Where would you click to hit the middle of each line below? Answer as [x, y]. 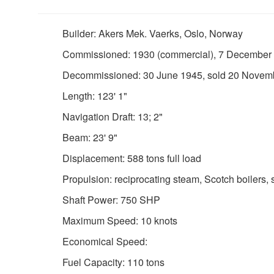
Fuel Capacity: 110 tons [113, 262]
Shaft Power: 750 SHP [111, 200]
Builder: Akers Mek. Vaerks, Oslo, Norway [153, 33]
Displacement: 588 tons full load [132, 158]
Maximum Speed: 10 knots [120, 220]
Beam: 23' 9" [90, 137]
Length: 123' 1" [95, 96]
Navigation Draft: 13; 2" [113, 117]
